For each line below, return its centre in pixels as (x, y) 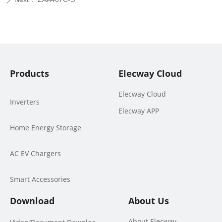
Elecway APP (139, 111)
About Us (146, 201)
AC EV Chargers (35, 153)
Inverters (25, 102)
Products (29, 73)
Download (30, 201)
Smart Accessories (40, 179)
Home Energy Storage (46, 128)
